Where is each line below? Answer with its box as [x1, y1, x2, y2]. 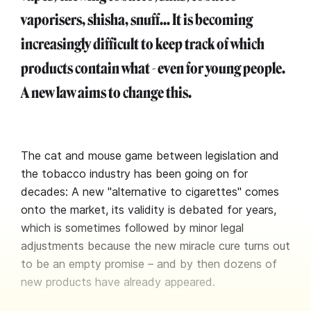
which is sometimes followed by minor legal [21, 221, 244, 235]
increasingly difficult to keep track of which [21, 35, 264, 53]
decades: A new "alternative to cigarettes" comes [21, 185, 279, 199]
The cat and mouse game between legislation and [21, 149, 279, 162]
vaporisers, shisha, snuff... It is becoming [21, 10, 253, 29]
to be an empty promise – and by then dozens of [21, 257, 277, 271]
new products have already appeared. [21, 275, 215, 289]
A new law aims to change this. [21, 83, 192, 102]
